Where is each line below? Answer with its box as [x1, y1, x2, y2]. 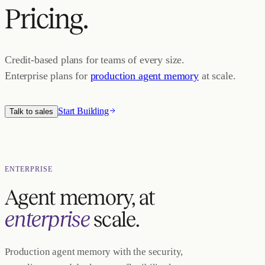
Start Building [58, 106, 109, 116]
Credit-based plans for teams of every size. [5, 54, 185, 66]
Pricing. [5, 4, 88, 34]
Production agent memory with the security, [5, 246, 183, 257]
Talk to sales [9, 107, 53, 116]
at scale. [201, 70, 236, 82]
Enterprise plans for [5, 70, 88, 82]
